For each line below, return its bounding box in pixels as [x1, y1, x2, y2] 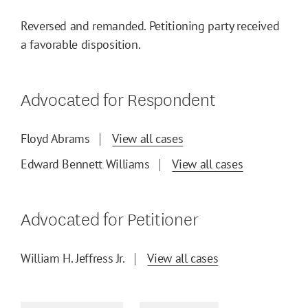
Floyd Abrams [21, 131, 90, 147]
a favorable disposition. [21, 36, 141, 53]
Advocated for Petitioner [21, 205, 199, 231]
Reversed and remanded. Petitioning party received [21, 18, 280, 34]
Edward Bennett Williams [21, 156, 150, 173]
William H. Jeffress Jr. [21, 250, 125, 267]
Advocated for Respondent [21, 85, 216, 111]
